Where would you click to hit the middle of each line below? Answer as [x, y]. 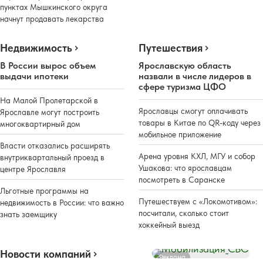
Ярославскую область [185, 65]
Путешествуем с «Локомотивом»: [198, 201]
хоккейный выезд [169, 225]
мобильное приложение [180, 134]
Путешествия [171, 48]
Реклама [172, 257]
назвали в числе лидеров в [195, 76]
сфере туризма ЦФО [182, 86]
